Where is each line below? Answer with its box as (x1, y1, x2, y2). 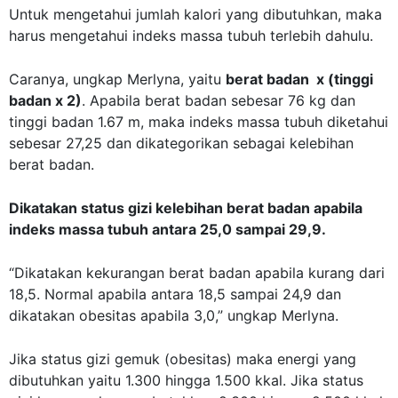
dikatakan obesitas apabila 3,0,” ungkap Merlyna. (9, 306, 338, 325)
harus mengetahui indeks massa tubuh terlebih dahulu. (9, 27, 373, 45)
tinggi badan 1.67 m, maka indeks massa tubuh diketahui (9, 113, 388, 131)
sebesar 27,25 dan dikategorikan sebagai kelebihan (9, 134, 354, 153)
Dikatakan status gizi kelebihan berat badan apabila (9, 199, 362, 218)
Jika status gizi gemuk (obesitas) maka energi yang (9, 350, 356, 369)
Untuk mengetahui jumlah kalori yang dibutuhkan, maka (9, 5, 382, 24)
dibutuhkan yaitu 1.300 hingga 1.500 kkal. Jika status (9, 371, 363, 390)
